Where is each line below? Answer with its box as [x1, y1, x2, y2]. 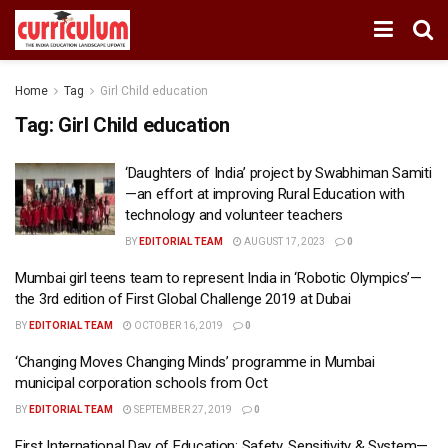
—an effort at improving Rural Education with [125, 185, 405, 203]
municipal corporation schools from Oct [15, 374, 268, 392]
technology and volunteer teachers [125, 206, 344, 224]
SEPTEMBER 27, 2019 [132, 404, 232, 415]
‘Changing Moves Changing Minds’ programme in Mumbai [15, 353, 375, 371]
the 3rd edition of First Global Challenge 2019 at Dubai [15, 290, 351, 308]
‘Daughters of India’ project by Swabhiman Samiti [125, 164, 432, 182]
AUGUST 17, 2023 [242, 236, 325, 247]
